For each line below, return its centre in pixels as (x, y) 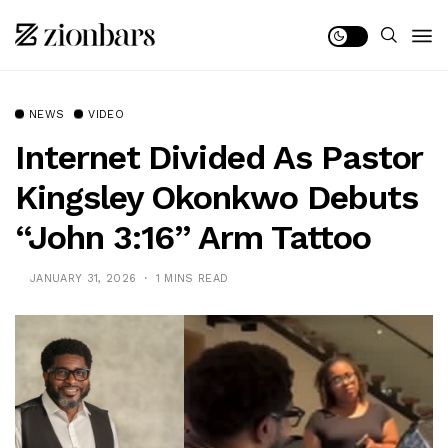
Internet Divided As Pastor (219, 157)
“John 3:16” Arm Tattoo (193, 237)
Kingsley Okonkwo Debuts (216, 197)
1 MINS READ (192, 278)
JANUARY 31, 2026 (83, 278)
